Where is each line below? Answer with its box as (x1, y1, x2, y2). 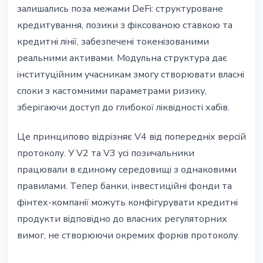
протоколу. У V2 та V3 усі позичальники (17, 147, 194, 160)
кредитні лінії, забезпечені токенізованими (17, 35, 209, 49)
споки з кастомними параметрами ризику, (17, 85, 207, 98)
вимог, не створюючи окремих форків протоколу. (17, 229, 240, 242)
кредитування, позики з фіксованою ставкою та (17, 19, 232, 32)
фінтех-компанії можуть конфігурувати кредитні (17, 196, 238, 210)
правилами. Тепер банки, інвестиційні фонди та (17, 180, 232, 193)
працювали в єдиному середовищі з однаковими (17, 163, 237, 177)
